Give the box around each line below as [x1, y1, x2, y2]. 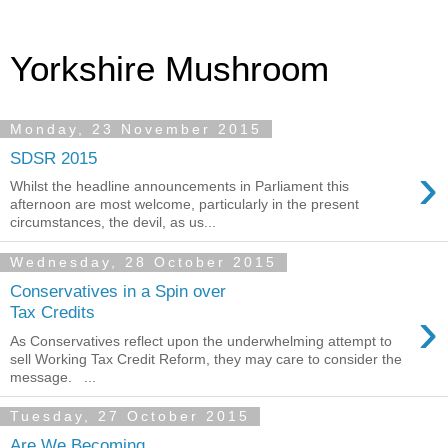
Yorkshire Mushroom [10, 50, 329, 88]
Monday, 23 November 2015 [10, 121, 262, 137]
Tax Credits [10, 301, 95, 322]
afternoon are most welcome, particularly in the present [10, 196, 359, 213]
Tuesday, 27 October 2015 [10, 408, 250, 425]
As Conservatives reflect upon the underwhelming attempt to [10, 332, 392, 349]
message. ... [10, 368, 96, 385]
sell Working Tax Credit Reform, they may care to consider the [10, 350, 402, 367]
